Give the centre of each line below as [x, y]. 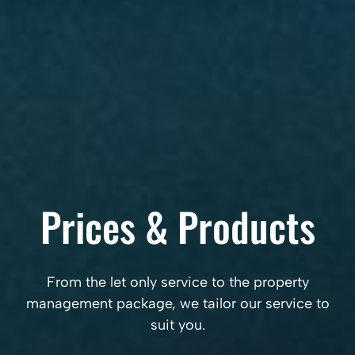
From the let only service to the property [177, 282]
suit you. [177, 325]
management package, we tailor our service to [177, 303]
